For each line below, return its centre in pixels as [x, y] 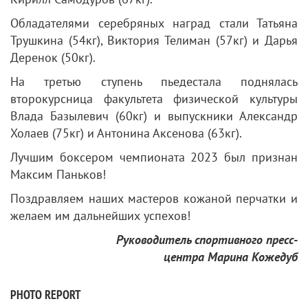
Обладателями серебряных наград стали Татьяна [154, 23]
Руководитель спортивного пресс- [202, 239]
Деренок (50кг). [53, 57]
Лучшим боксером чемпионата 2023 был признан [154, 157]
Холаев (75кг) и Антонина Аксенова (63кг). [126, 133]
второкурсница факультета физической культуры [154, 98]
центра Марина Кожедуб [231, 256]
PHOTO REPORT [46, 294]
